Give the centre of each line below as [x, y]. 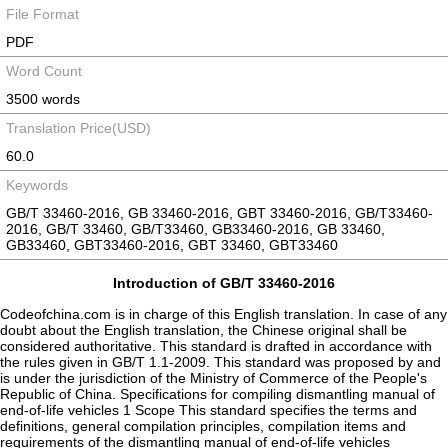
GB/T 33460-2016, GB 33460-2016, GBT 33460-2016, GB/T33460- [219, 213]
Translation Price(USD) [78, 128]
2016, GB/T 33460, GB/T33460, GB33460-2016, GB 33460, [195, 229]
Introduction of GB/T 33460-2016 [224, 283]
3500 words [43, 99]
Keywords [37, 185]
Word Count [44, 71]
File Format [42, 14]
